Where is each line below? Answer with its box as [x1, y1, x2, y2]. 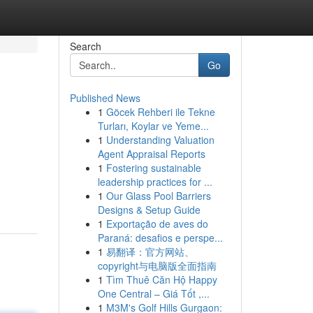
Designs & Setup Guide [97, 203, 201, 217]
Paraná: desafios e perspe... [97, 231, 223, 245]
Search [69, 39, 101, 53]
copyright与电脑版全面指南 [97, 259, 217, 272]
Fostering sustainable [105, 161, 201, 175]
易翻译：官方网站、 [105, 245, 194, 259]
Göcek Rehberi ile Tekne [105, 105, 215, 119]
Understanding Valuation [105, 133, 214, 147]
